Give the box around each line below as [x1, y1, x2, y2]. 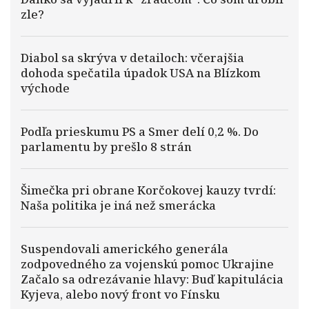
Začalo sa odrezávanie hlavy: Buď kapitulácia [21, 271, 283, 287]
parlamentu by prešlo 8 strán [21, 139, 192, 154]
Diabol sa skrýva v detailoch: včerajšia [21, 50, 244, 66]
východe [21, 80, 70, 96]
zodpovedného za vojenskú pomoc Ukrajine [21, 256, 274, 272]
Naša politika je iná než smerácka [21, 197, 216, 213]
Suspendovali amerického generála [21, 241, 228, 257]
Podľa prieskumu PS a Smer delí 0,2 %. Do [21, 123, 259, 139]
